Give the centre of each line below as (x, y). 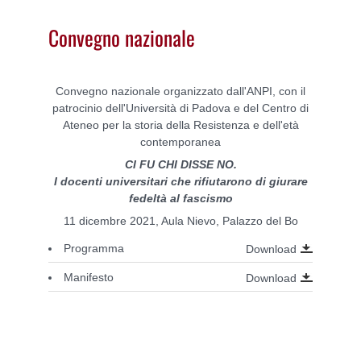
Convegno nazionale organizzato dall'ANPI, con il (180, 91)
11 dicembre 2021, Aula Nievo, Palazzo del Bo (180, 220)
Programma (94, 248)
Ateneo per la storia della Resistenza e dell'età (180, 124)
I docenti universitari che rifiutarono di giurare (180, 181)
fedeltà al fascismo (180, 198)
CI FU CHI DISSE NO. (180, 164)
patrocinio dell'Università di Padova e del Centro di (180, 108)
